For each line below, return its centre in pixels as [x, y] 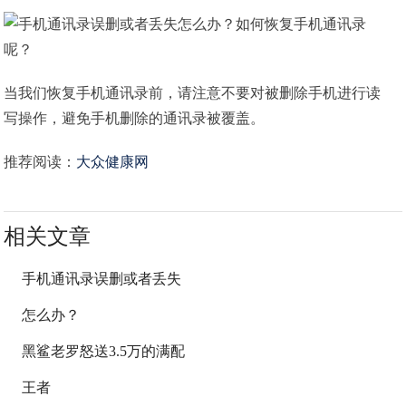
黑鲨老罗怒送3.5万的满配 [104, 351]
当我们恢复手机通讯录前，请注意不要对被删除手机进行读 [193, 93]
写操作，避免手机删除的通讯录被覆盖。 [135, 118]
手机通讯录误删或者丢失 [102, 279]
